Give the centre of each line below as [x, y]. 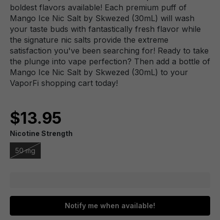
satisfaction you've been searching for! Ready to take [109, 51]
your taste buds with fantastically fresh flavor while [105, 29]
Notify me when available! [110, 206]
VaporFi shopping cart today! [64, 83]
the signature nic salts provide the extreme [89, 40]
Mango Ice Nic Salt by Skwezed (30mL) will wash [102, 18]
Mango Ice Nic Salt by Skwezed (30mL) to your [99, 72]
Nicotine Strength [41, 133]
